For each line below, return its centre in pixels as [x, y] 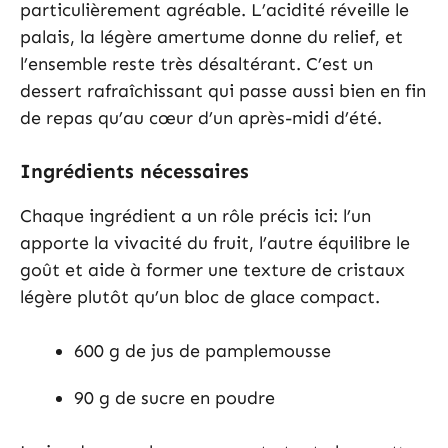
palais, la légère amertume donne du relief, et [211, 37]
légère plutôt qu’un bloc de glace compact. [200, 297]
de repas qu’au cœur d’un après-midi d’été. [201, 118]
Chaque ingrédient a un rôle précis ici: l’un [195, 216]
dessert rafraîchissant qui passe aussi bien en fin [223, 91]
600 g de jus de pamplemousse [202, 351]
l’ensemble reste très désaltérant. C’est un [196, 64]
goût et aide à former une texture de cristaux [212, 270]
